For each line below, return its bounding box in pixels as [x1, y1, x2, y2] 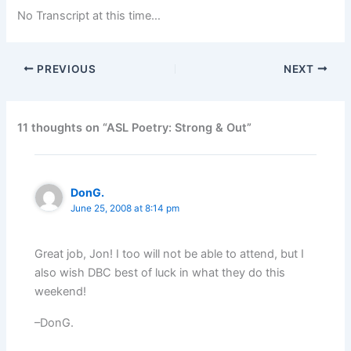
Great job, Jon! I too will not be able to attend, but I [34, 247, 305, 262]
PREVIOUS [34, 62, 96, 75]
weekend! [34, 284, 87, 299]
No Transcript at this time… [17, 8, 161, 23]
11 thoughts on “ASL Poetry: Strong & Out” [17, 120, 252, 135]
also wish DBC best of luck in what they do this [34, 266, 286, 280]
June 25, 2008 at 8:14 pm [71, 202, 180, 214]
